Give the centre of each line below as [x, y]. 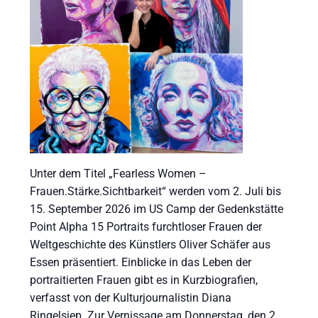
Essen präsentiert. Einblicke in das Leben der [141, 262]
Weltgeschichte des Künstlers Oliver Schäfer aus [150, 244]
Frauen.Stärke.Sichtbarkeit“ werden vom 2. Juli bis [156, 191]
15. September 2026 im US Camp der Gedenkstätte [157, 209]
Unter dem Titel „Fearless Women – [119, 173]
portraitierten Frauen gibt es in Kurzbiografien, [144, 280]
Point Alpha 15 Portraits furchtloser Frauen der [146, 226]
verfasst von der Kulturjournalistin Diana [131, 297]
